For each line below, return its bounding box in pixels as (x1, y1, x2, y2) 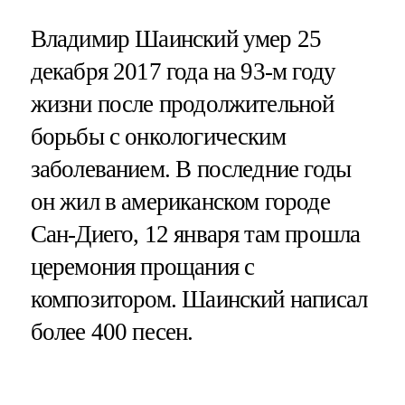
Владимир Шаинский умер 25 (30, 24, 322, 52)
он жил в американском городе (30, 187, 330, 215)
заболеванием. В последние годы (30, 155, 352, 183)
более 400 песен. (30, 317, 193, 345)
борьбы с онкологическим (30, 122, 286, 150)
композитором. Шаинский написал (30, 285, 368, 313)
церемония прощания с (30, 252, 255, 280)
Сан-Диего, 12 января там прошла (30, 220, 361, 248)
